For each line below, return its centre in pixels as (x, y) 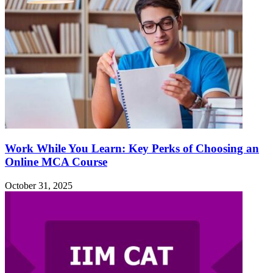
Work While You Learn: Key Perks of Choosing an (132, 149)
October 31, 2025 (39, 186)
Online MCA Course (56, 162)
